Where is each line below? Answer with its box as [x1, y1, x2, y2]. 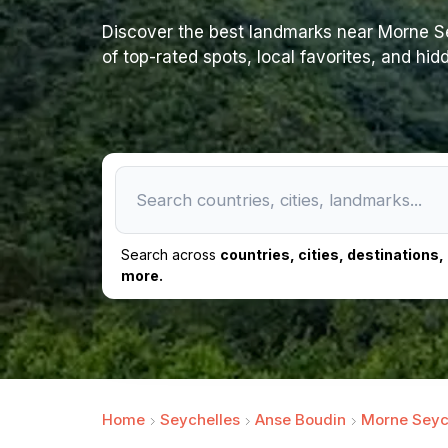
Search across [121, 246, 220, 263]
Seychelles [160, 410, 240, 429]
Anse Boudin [255, 410, 346, 429]
